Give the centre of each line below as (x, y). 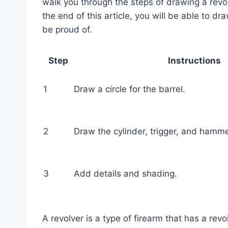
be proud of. (67, 29)
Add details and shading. (125, 173)
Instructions (194, 60)
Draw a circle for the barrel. (130, 89)
